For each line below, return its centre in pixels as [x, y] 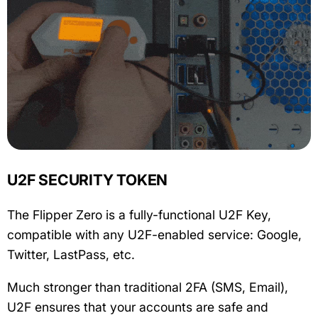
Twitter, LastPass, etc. [71, 254]
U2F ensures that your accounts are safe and [138, 307]
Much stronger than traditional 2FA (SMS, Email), [148, 287]
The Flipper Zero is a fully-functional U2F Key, [139, 214]
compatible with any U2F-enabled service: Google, [154, 234]
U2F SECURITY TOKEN [88, 180]
